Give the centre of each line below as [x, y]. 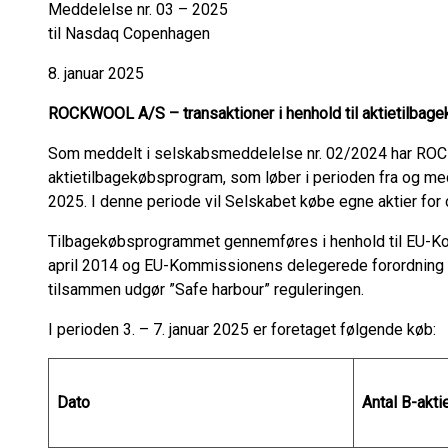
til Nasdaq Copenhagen [145, 33]
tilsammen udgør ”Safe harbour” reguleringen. [206, 289]
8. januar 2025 [96, 73]
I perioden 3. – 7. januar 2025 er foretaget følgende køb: [242, 329]
